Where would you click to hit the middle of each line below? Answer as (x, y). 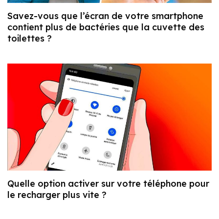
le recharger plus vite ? (57, 195)
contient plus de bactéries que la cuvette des (106, 27)
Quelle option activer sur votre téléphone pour (108, 183)
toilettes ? (30, 38)
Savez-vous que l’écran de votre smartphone (105, 16)
